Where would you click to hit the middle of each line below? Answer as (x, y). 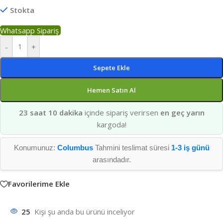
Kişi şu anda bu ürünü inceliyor (85, 211)
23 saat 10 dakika (51, 112)
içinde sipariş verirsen (121, 112)
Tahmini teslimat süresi (132, 147)
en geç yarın (182, 112)
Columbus (75, 147)
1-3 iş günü (190, 147)
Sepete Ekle (111, 67)
